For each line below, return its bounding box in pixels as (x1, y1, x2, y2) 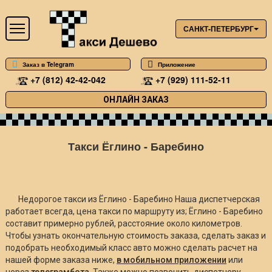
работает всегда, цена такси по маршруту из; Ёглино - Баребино (5, 206, 263, 216)
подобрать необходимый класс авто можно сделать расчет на (5, 242, 257, 253)
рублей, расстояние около (85, 218, 192, 228)
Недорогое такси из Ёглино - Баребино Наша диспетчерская (18, 194, 260, 204)
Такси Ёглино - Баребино (68, 138, 204, 154)
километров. (191, 218, 242, 228)
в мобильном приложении (116, 254, 226, 265)
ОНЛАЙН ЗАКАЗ (103, 94, 169, 104)
